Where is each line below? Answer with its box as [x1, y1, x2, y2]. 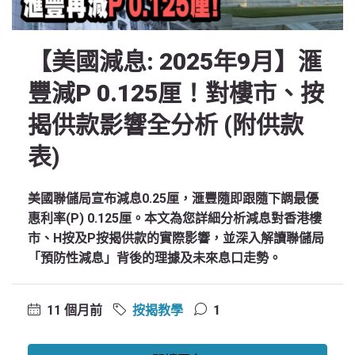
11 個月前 [44, 303, 102, 318]
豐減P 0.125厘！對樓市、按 [28, 79, 324, 107]
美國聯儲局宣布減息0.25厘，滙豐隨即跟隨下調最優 [28, 191, 319, 206]
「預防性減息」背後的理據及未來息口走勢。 [28, 250, 281, 265]
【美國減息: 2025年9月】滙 [28, 48, 322, 75]
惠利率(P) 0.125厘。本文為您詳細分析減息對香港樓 [28, 211, 322, 226]
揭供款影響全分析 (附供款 [28, 111, 303, 139]
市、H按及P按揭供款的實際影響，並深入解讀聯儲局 [28, 231, 324, 246]
